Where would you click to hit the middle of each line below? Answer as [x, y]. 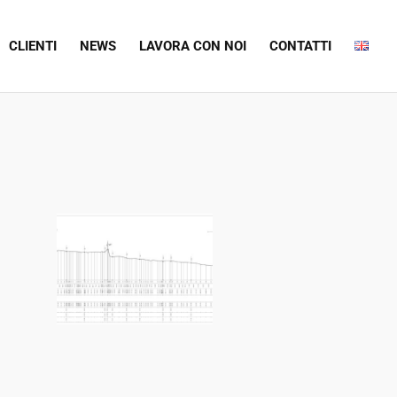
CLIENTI [33, 46]
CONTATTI [300, 46]
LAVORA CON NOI [193, 46]
